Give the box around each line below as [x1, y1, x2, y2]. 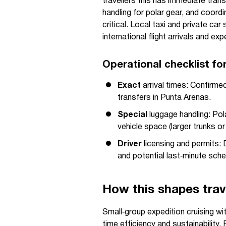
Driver [118, 141, 142, 148]
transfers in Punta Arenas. [118, 94, 211, 101]
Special [118, 111, 147, 119]
